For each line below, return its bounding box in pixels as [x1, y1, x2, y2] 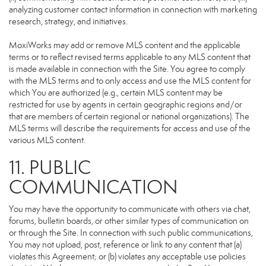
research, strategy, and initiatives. [9, 16, 128, 27]
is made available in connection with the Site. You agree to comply [9, 64, 245, 74]
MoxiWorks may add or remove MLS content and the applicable [9, 40, 240, 50]
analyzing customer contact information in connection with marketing [9, 4, 257, 15]
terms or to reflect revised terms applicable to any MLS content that [9, 52, 251, 62]
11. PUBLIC [9, 156, 91, 179]
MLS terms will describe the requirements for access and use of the [9, 123, 251, 134]
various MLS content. [9, 135, 85, 145]
